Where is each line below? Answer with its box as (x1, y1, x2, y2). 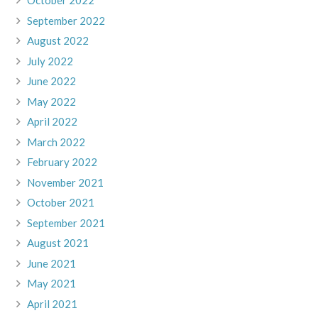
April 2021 (26, 297, 77, 310)
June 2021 (26, 256, 76, 270)
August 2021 (26, 236, 89, 250)
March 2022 (26, 135, 85, 148)
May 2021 (26, 277, 76, 290)
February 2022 (26, 155, 97, 169)
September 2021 (26, 216, 105, 229)
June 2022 (26, 75, 76, 88)
